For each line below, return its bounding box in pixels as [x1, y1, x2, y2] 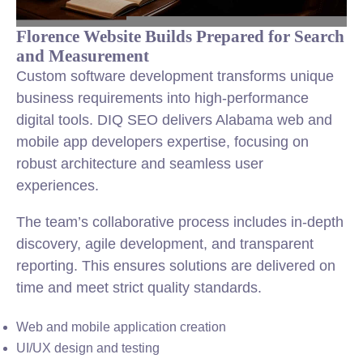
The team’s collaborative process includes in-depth [16, 214, 344, 230]
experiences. [16, 177, 99, 194]
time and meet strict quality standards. [16, 280, 262, 296]
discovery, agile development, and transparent [16, 236, 314, 252]
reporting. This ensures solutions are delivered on [16, 258, 335, 274]
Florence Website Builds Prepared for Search [16, 27, 344, 45]
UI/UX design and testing [16, 341, 160, 355]
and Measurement [16, 46, 149, 65]
